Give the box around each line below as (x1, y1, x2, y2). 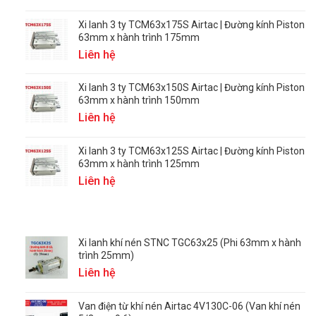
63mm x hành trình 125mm (78, 157, 200, 169)
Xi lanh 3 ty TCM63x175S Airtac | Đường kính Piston (78, 18, 305, 30)
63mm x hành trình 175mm (78, 31, 200, 43)
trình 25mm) (78, 249, 134, 261)
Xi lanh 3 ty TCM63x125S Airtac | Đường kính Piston (78, 145, 305, 157)
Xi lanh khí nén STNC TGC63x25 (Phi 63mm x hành (78, 236, 301, 248)
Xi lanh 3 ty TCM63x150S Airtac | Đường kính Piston (78, 82, 305, 94)
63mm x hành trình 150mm (78, 95, 200, 107)
